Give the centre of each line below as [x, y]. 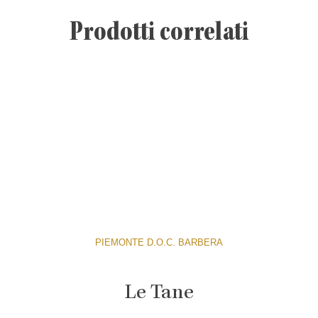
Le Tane [159, 294]
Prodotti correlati [159, 34]
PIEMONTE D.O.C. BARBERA [159, 242]
